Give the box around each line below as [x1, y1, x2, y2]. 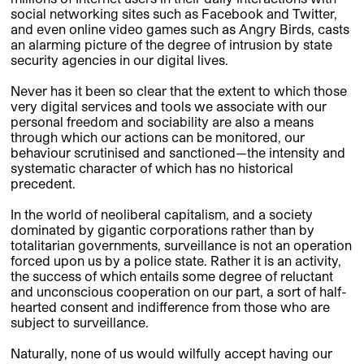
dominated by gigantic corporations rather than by [11, 222, 314, 238]
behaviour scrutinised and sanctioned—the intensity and [11, 145, 345, 161]
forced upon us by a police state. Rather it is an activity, [11, 253, 341, 269]
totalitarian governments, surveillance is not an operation [11, 237, 352, 253]
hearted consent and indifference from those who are [11, 299, 330, 315]
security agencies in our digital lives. [11, 52, 228, 68]
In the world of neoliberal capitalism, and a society [11, 206, 313, 223]
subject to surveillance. [11, 314, 149, 331]
